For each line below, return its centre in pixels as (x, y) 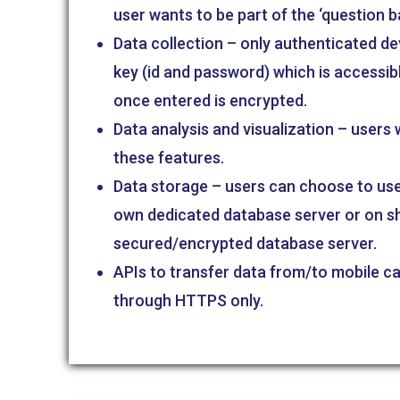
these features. (169, 158)
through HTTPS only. (189, 300)
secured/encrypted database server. (246, 243)
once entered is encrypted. (211, 100)
